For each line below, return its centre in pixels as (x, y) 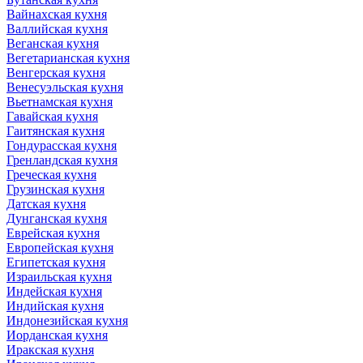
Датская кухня (46, 203)
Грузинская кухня (56, 189)
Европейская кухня (60, 247)
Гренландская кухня (62, 160)
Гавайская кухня (52, 116)
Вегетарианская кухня (68, 58)
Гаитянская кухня (56, 130)
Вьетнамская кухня (60, 101)
